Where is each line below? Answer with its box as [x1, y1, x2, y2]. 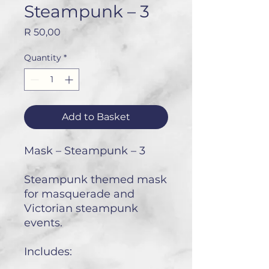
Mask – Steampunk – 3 [24, 144, 145, 158]
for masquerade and [24, 187, 134, 201]
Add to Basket [62, 111, 130, 123]
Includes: [24, 245, 72, 259]
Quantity [24, 52, 61, 64]
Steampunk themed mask [24, 173, 167, 187]
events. [24, 216, 62, 230]
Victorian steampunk [24, 202, 138, 216]
